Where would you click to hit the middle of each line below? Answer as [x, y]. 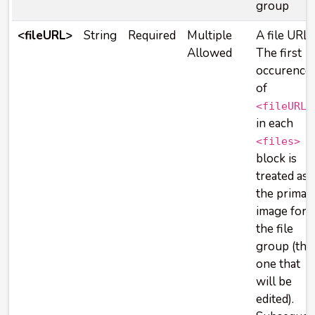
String [100, 36]
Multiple [210, 36]
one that [278, 264]
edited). [275, 299]
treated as [282, 176]
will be [274, 282]
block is [276, 159]
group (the [284, 246]
